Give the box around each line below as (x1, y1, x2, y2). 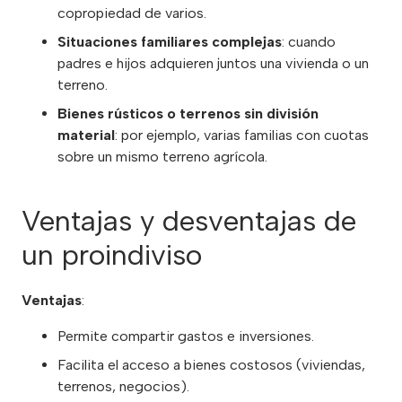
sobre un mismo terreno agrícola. (57, 148, 267, 166)
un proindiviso (22, 238, 202, 273)
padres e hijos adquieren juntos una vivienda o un (57, 55, 369, 73)
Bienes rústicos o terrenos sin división (57, 105, 319, 123)
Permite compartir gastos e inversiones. (57, 327, 314, 345)
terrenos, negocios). (57, 377, 189, 395)
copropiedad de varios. (57, 4, 206, 22)
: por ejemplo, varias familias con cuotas (115, 127, 369, 144)
